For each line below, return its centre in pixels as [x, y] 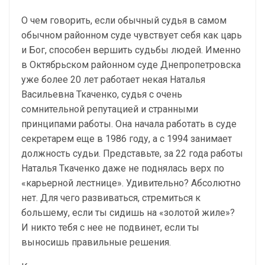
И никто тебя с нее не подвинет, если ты [110, 227]
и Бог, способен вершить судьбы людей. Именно [131, 50]
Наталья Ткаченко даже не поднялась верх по [123, 168]
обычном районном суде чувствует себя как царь [132, 35]
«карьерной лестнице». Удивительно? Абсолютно [131, 183]
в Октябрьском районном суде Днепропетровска [131, 65]
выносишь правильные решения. [96, 242]
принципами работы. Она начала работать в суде [129, 124]
